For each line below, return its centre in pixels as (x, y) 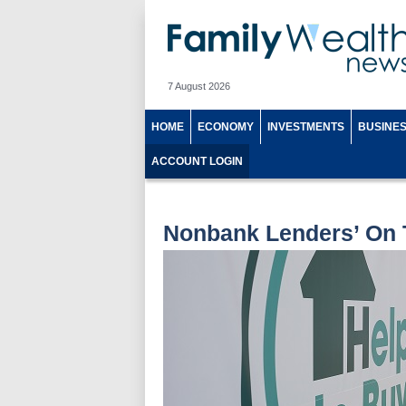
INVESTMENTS (306, 127)
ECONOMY (226, 127)
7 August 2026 (199, 86)
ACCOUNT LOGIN (197, 161)
